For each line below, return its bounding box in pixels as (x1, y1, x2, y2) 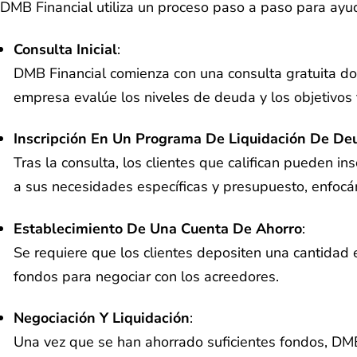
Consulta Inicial (14, 39, 117, 59)
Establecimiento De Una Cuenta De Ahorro (14, 218, 302, 238)
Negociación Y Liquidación (14, 308, 190, 328)
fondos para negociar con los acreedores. (14, 266, 279, 286)
